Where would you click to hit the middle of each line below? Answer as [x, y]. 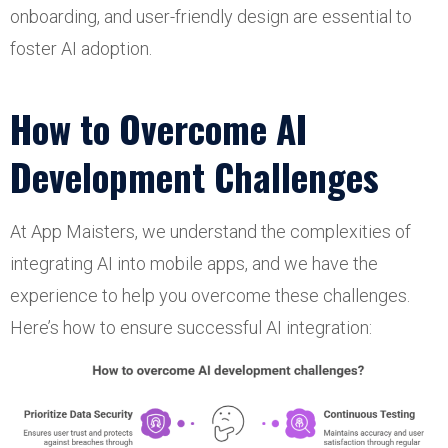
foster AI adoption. [81, 48]
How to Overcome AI [158, 128]
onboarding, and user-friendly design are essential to [211, 16]
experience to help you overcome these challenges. [210, 295]
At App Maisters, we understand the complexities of [210, 231]
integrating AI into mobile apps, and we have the [194, 263]
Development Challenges [194, 176]
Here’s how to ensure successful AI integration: [191, 327]
